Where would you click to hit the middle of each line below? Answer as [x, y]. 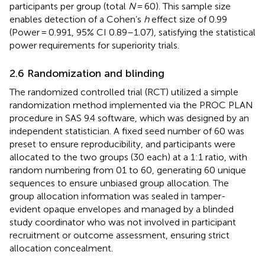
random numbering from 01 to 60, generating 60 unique [128, 170]
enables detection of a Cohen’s [77, 19]
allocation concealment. [61, 248]
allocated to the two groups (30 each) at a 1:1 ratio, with [128, 157]
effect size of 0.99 [188, 19]
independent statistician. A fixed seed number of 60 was [127, 131]
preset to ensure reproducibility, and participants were [122, 144]
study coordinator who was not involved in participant [123, 222]
